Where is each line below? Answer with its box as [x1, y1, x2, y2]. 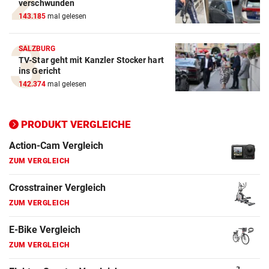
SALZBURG [19, 44, 56, 53]
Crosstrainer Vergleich [9, 133, 106, 145]
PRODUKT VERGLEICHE [21, 118, 131, 131]
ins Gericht [19, 66, 61, 76]
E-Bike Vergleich [9, 175, 80, 187]
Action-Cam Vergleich [9, 91, 103, 103]
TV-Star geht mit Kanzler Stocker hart [19, 55, 164, 65]
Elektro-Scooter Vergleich [9, 217, 120, 229]
